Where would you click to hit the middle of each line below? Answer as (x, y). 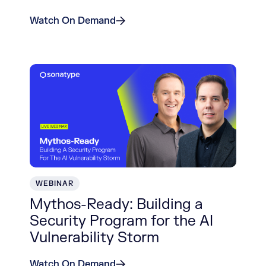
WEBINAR (55, 183)
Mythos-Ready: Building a (116, 205)
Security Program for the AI (121, 221)
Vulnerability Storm (94, 238)
